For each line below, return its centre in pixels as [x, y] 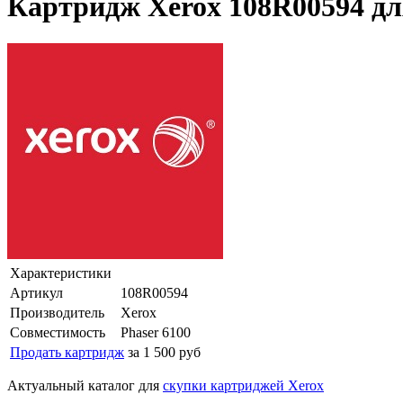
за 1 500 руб [164, 352]
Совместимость [58, 332]
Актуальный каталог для [85, 385]
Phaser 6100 [156, 332]
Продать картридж [67, 352]
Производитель [57, 312]
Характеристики [61, 273]
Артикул [36, 292]
